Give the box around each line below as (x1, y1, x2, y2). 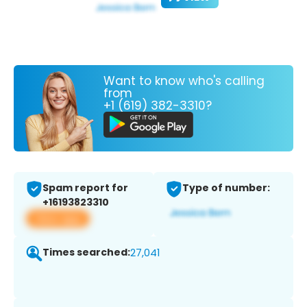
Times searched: (42, 245, 130, 260)
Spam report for (42, 181, 128, 195)
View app (34, 211, 82, 226)
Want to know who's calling (103, 72, 265, 89)
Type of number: (182, 181, 270, 195)
